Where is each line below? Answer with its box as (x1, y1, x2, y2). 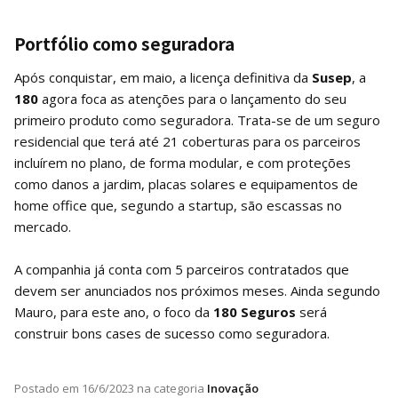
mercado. (14, 218, 71, 236)
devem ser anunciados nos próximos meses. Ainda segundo (14, 282, 380, 300)
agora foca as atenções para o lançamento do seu (42, 90, 346, 108)
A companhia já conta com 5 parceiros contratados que (14, 260, 349, 279)
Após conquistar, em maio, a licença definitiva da (14, 68, 312, 87)
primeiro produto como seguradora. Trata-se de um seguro (14, 111, 380, 130)
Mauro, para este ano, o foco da (14, 303, 213, 322)
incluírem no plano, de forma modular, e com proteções (14, 154, 351, 172)
